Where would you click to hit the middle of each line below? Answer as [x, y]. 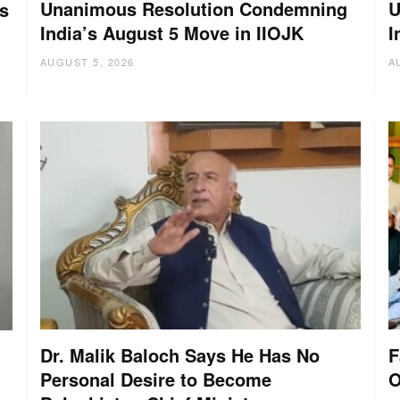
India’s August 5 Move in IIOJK [171, 33]
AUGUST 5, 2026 [87, 62]
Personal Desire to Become [155, 379]
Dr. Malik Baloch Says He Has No [179, 355]
